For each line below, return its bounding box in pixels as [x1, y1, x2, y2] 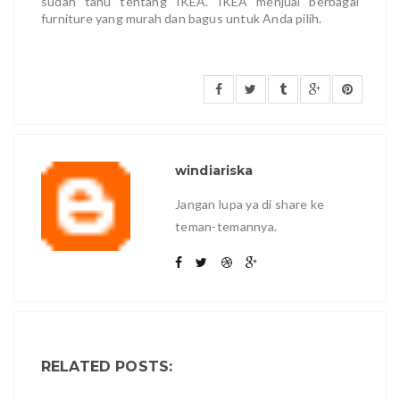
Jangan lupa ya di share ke [175, 196, 325, 212]
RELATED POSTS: [41, 357, 173, 375]
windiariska [175, 162, 254, 179]
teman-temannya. [175, 218, 278, 234]
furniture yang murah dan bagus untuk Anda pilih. [41, 10, 322, 26]
